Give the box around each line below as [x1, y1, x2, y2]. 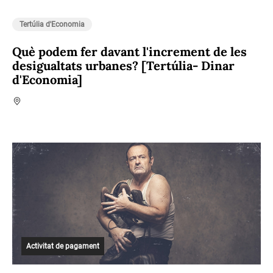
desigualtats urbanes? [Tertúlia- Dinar [12, 58, 235, 73]
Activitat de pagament [26, 242, 99, 250]
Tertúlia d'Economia [19, 20, 85, 29]
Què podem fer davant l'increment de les [12, 44, 247, 59]
